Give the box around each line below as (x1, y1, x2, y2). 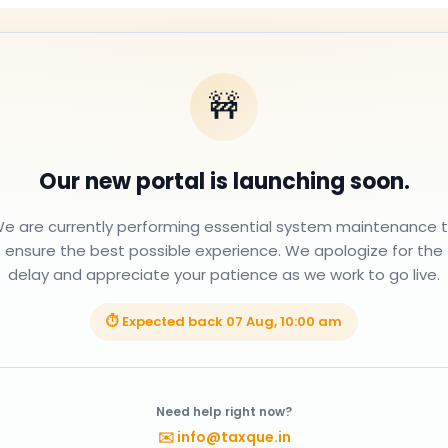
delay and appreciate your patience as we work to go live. (8, 264, 440, 285)
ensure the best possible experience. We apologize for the (5, 240, 443, 261)
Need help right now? (156, 403, 292, 420)
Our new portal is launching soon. (38, 166, 410, 197)
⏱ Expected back (106, 312, 226, 331)
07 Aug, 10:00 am (226, 312, 342, 331)
